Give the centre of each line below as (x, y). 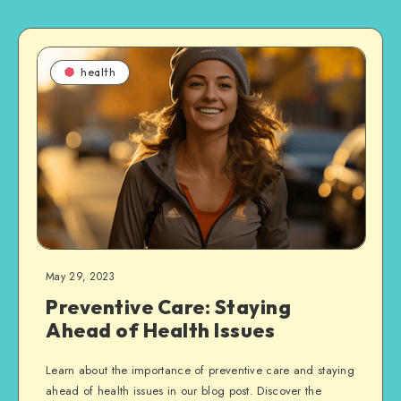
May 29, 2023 (81, 277)
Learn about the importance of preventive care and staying (200, 370)
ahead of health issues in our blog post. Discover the (183, 391)
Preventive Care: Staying (168, 307)
